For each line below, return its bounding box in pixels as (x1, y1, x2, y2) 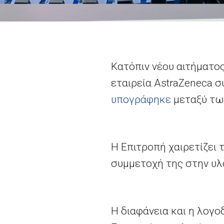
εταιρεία (111, 77, 154, 89)
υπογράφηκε (111, 93, 171, 106)
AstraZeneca (154, 77, 212, 89)
